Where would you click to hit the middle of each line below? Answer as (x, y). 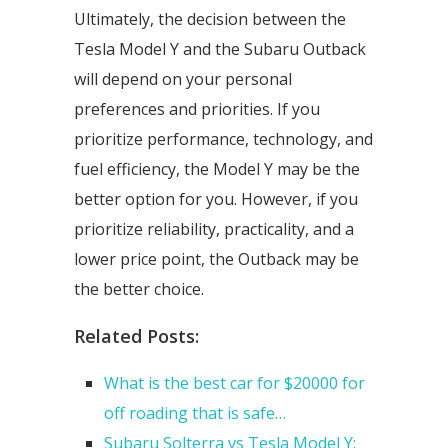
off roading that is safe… (195, 413)
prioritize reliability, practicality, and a (214, 229)
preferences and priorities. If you (197, 109)
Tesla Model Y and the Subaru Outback (220, 49)
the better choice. (139, 289)
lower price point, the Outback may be (216, 259)
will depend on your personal (183, 79)
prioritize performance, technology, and (223, 139)
